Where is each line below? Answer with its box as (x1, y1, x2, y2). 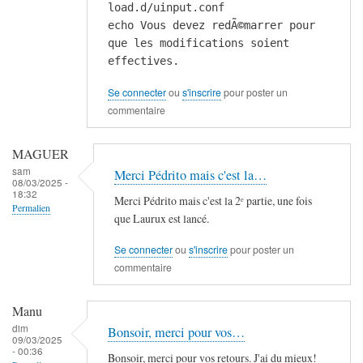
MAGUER (12, 145, 69, 164)
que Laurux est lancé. (114, 210, 209, 226)
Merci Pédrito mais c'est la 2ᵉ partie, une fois (114, 192, 312, 208)
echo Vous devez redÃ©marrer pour (108, 19, 315, 32)
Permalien (12, 202, 50, 215)
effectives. (108, 54, 179, 68)
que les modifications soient (108, 36, 289, 50)
